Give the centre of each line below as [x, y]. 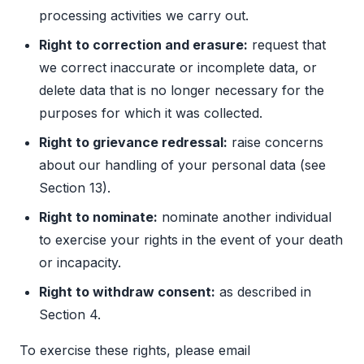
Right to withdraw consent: [127, 292]
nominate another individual [245, 217]
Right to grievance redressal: [133, 143]
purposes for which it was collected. [151, 113]
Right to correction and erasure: [143, 45]
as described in [263, 292]
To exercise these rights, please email [135, 351]
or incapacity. [80, 263]
